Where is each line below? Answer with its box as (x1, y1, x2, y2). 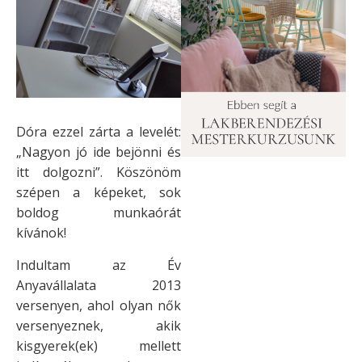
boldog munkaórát (16, 204, 181, 222)
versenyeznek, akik (16, 316, 181, 335)
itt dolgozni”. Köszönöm (16, 163, 181, 182)
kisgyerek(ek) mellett (16, 336, 181, 355)
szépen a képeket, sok (16, 183, 181, 202)
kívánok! (16, 224, 66, 242)
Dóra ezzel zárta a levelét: (16, 123, 181, 141)
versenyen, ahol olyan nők (16, 296, 181, 314)
